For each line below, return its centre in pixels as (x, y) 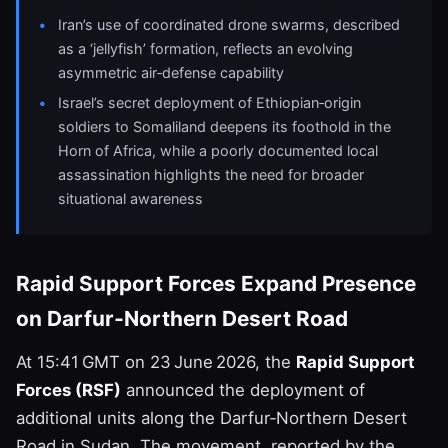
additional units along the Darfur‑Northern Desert (211, 417)
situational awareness (131, 199)
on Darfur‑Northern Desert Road (182, 318)
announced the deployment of (243, 389)
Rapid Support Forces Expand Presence (216, 283)
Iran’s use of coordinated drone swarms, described (229, 24)
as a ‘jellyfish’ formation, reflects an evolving (206, 48)
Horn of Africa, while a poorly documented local (218, 151)
